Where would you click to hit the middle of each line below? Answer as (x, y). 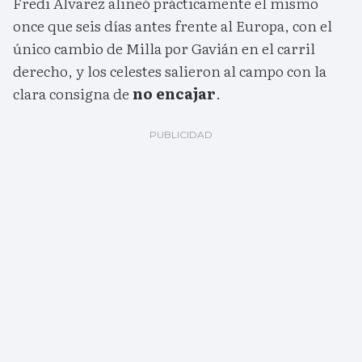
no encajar (174, 94)
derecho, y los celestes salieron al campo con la (170, 71)
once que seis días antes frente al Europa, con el (173, 26)
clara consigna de (73, 94)
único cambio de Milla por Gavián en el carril (164, 48)
